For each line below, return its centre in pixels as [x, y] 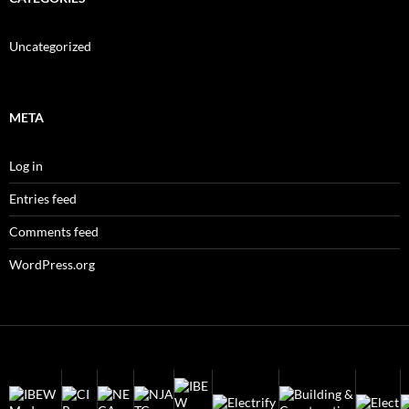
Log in [26, 165]
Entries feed [43, 198]
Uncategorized [50, 46]
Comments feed [54, 231]
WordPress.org [52, 264]
